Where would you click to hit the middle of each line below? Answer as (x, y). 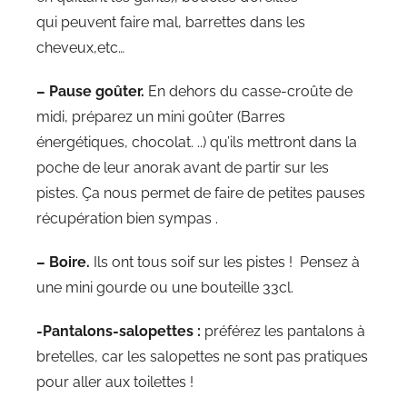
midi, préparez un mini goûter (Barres (161, 116)
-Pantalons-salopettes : (119, 331)
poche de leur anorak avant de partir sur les (183, 167)
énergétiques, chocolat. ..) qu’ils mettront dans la (197, 142)
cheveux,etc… (80, 47)
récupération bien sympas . (127, 218)
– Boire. (63, 262)
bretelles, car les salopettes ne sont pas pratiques (202, 356)
